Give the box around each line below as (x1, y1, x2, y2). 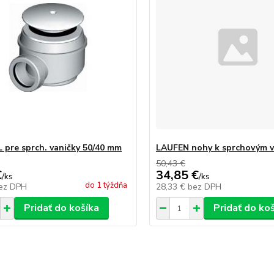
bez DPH (187, 181, 221, 193)
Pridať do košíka (23, 201, 99, 215)
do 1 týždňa (84, 180, 127, 191)
